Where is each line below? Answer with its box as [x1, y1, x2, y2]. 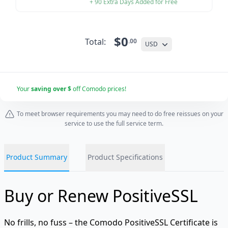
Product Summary [6, 152, 67, 162]
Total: [85, 36, 106, 47]
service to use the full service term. [65, 119, 163, 128]
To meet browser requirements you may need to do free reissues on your [17, 109, 223, 119]
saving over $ [31, 84, 72, 93]
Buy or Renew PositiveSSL [4, 184, 198, 207]
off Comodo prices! [71, 84, 127, 93]
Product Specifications [88, 152, 163, 162]
